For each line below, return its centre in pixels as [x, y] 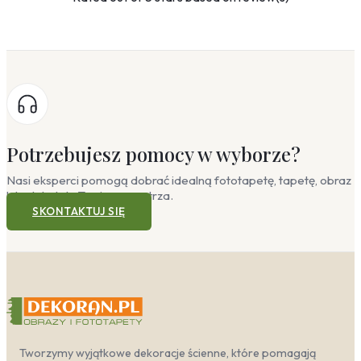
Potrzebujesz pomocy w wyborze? [154, 154]
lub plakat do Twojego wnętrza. [90, 195]
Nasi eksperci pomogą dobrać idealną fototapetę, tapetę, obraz [179, 180]
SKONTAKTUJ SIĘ [79, 212]
